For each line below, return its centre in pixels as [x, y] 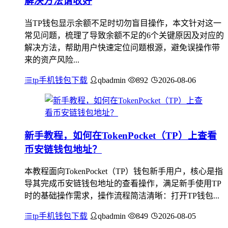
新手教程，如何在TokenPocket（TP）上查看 [121, 135]
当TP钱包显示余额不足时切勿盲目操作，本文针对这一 [123, 23]
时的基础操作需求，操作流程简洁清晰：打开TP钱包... [122, 196]
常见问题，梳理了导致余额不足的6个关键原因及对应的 [124, 35]
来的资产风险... [52, 60]
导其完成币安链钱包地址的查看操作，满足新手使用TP [123, 184]
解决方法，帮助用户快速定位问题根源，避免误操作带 [122, 47]
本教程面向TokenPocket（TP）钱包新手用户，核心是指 [124, 172]
